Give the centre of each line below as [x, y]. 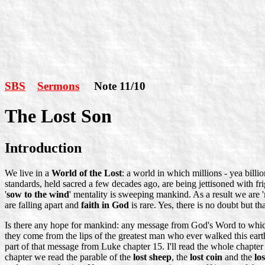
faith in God [105, 205]
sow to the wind [38, 194]
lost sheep [152, 257]
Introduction [43, 148]
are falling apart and [43, 205]
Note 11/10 [112, 86]
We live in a [28, 173]
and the [238, 257]
